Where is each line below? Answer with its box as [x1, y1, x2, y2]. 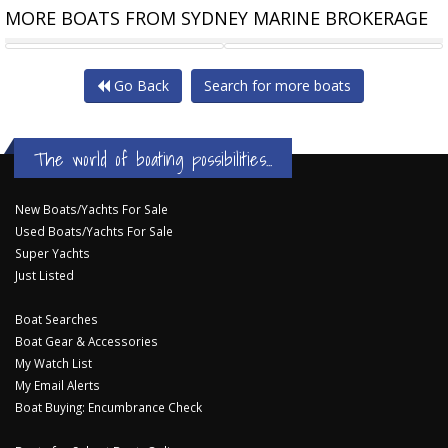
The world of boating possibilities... [34, 144, 272, 175]
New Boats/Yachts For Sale [15, 201, 168, 218]
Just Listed [15, 267, 74, 284]
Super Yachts [15, 245, 90, 262]
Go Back [110, 76, 169, 96]
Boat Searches [15, 311, 98, 328]
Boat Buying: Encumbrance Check [15, 399, 202, 416]
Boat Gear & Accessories [15, 333, 158, 350]
